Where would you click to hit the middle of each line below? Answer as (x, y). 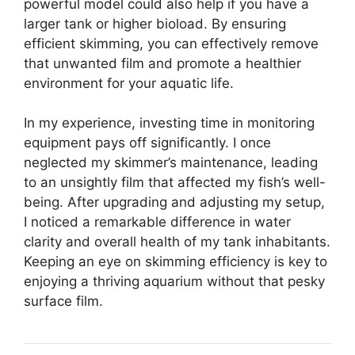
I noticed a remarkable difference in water (157, 222)
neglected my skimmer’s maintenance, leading (171, 162)
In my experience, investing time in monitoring (169, 123)
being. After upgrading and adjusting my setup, (174, 202)
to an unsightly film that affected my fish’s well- (175, 182)
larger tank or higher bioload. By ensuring (155, 23)
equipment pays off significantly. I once (147, 143)
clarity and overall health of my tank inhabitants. (177, 242)
